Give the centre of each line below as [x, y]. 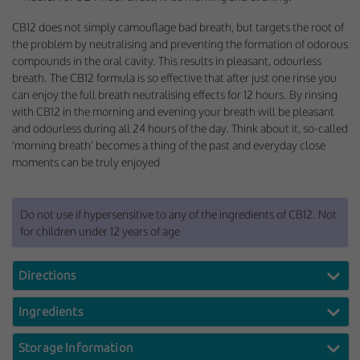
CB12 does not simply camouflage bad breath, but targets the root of [178, 27]
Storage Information [76, 348]
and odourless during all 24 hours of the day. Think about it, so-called [180, 129]
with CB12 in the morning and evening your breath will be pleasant [173, 112]
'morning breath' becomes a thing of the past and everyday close [169, 145]
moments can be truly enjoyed [86, 162]
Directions [47, 276]
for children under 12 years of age [100, 231]
